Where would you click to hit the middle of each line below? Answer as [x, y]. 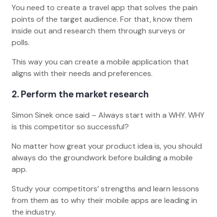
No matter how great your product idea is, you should [107, 146]
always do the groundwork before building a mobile [102, 157]
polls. [23, 43]
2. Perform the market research [81, 94]
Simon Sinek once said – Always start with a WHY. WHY [108, 115]
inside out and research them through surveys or [99, 31]
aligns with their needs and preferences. [83, 74]
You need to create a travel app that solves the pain [105, 8]
